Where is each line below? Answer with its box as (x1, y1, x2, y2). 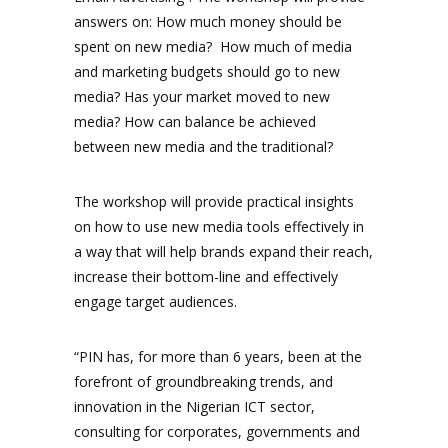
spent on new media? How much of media (74, 37, 352, 56)
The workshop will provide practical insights (74, 192, 354, 211)
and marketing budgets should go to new (74, 62, 340, 81)
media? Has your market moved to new (74, 87, 330, 106)
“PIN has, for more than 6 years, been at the (74, 347, 362, 366)
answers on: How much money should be (74, 12, 342, 31)
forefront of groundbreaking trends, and (74, 372, 333, 391)
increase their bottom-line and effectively (74, 267, 338, 286)
